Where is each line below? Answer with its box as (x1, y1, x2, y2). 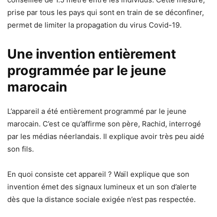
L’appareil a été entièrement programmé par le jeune (7, 106, 186, 116)
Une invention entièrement (7, 46, 176, 62)
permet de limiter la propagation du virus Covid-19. (7, 20, 182, 30)
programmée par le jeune (7, 62, 166, 78)
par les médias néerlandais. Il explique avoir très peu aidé (7, 131, 204, 141)
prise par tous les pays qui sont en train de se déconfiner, (7, 7, 204, 17)
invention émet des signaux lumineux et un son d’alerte (7, 182, 197, 191)
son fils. (7, 144, 34, 154)
